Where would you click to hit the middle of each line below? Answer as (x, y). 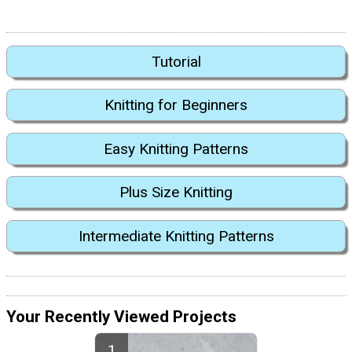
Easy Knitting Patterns (176, 148)
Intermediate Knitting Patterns (176, 236)
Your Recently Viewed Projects (121, 317)
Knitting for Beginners (176, 105)
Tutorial (176, 62)
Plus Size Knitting (176, 192)
